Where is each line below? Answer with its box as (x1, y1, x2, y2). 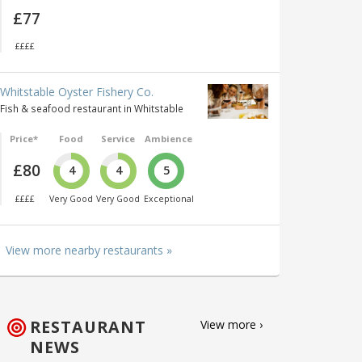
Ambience (145, 133, 192, 145)
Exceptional (143, 192, 194, 204)
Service (101, 133, 136, 145)
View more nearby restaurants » (6, 242, 172, 258)
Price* (9, 133, 38, 145)
